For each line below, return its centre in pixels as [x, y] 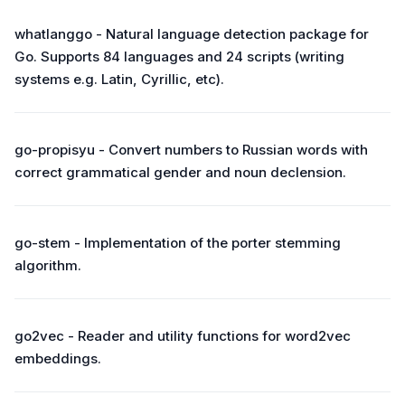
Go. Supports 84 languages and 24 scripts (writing [179, 57]
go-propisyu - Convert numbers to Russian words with [191, 150]
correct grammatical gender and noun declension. [180, 172]
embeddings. [58, 358]
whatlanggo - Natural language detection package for [192, 34]
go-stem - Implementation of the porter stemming [178, 243]
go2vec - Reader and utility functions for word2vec [183, 336]
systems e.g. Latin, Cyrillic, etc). [119, 79]
